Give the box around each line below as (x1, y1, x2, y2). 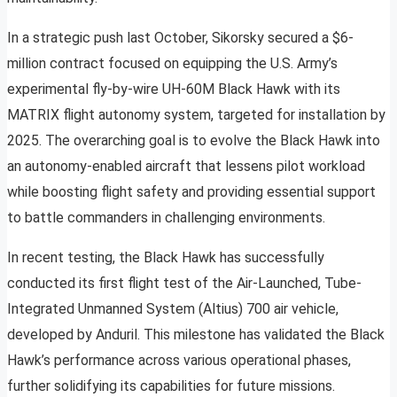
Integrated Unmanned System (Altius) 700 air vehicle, (7, 300, 339, 318)
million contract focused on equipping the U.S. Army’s (7, 55, 338, 73)
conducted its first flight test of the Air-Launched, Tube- (7, 275, 362, 292)
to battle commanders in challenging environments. (7, 209, 325, 227)
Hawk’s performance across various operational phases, (7, 352, 351, 370)
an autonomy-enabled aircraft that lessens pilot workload (7, 158, 365, 175)
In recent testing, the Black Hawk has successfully (7, 249, 324, 267)
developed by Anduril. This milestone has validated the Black (7, 326, 385, 344)
